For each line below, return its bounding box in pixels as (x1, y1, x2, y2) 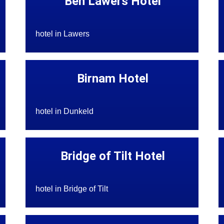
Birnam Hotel (77, 71, 149, 86)
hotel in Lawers (35, 29, 90, 38)
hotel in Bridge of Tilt (35, 184, 108, 193)
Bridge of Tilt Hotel (60, 149, 165, 163)
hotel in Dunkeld (35, 107, 94, 116)
